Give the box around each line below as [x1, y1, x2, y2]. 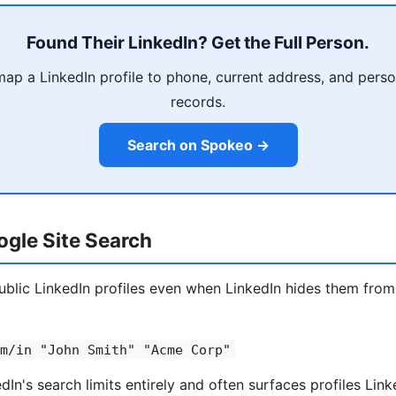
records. [171, 93, 225, 111]
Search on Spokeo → [126, 136, 270, 155]
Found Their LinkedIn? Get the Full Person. [27, 32, 369, 54]
